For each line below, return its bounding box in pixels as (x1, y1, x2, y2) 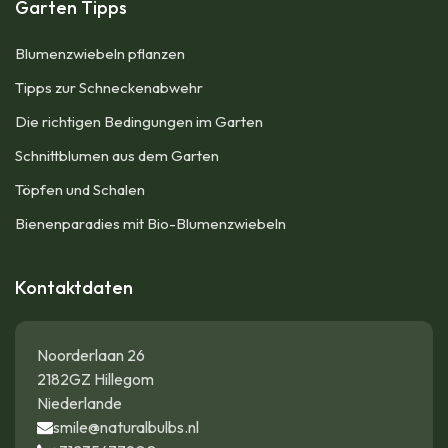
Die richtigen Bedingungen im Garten (15, 112, 263, 132)
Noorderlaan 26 (37, 345, 145, 366)
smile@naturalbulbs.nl (53, 417, 199, 438)
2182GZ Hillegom (37, 369, 154, 390)
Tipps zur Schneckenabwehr (15, 78, 203, 98)
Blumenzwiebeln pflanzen (15, 44, 185, 64)
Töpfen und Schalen (15, 180, 145, 200)
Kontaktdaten (15, 276, 133, 300)
